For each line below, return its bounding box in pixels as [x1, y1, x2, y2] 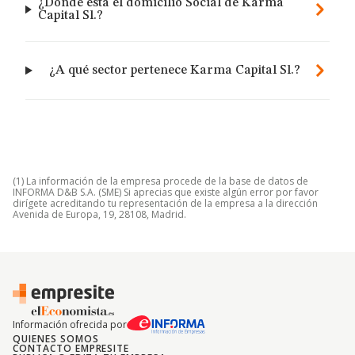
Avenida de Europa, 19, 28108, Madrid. [13, 208, 186, 221]
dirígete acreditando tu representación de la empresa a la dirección [13, 197, 318, 210]
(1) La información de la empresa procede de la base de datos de [13, 174, 308, 188]
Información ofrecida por [13, 318, 127, 331]
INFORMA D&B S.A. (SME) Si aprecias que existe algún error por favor [13, 185, 319, 199]
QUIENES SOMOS [13, 332, 99, 345]
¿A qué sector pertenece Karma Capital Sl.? [48, 64, 300, 77]
